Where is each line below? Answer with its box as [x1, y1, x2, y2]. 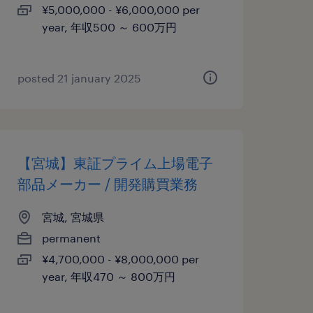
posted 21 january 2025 [17, 71, 141, 85]
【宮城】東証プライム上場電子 [17, 154, 213, 171]
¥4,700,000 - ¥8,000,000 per [41, 252, 199, 265]
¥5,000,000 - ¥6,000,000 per [41, 3, 200, 16]
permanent [41, 231, 101, 245]
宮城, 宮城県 [41, 210, 104, 224]
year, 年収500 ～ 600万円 [41, 20, 177, 34]
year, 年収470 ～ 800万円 [41, 270, 175, 283]
